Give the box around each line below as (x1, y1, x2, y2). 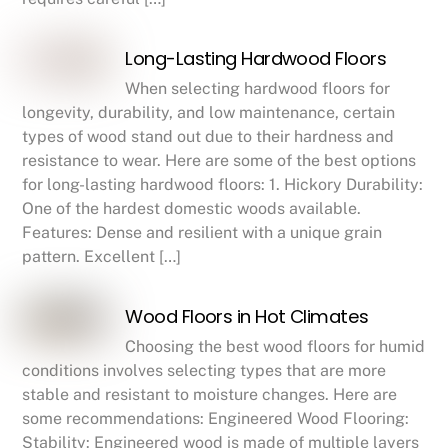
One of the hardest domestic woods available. (22, 199, 362, 219)
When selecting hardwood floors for (125, 79, 391, 99)
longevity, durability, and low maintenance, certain (22, 103, 396, 123)
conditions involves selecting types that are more (22, 361, 387, 381)
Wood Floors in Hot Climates (125, 304, 369, 330)
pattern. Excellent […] (22, 247, 182, 267)
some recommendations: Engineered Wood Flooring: (22, 409, 410, 429)
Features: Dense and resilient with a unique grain (22, 223, 383, 243)
